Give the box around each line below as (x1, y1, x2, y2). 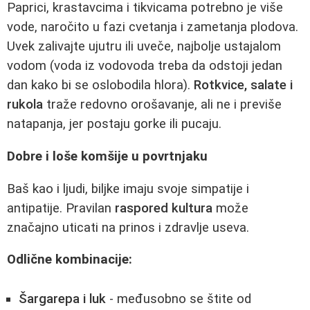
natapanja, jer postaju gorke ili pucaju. (7, 116, 221, 132)
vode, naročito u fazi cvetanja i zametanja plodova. (7, 19, 298, 35)
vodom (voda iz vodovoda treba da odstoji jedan (7, 58, 282, 74)
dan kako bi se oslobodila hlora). (7, 77, 194, 93)
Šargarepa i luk (19, 291, 106, 307)
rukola (7, 97, 43, 113)
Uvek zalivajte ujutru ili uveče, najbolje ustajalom (7, 39, 281, 55)
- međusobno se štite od (106, 291, 251, 307)
